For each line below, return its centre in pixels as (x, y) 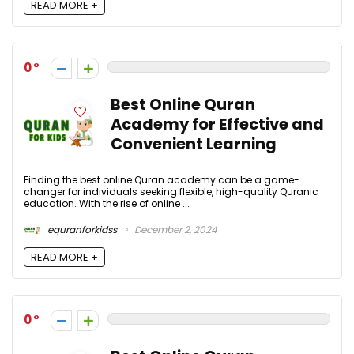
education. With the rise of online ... (107, 204)
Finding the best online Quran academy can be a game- (162, 180)
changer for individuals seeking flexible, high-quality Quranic (171, 192)
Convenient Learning (194, 145)
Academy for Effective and (217, 125)
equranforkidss (81, 229)
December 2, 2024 (175, 229)
